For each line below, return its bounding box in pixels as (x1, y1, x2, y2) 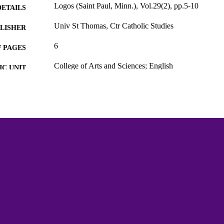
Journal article (54, 101, 98, 110)
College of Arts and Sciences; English (54, 61, 173, 70)
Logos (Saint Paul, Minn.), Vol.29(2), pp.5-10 (54, 1, 198, 10)
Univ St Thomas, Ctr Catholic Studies (54, 21, 173, 30)
